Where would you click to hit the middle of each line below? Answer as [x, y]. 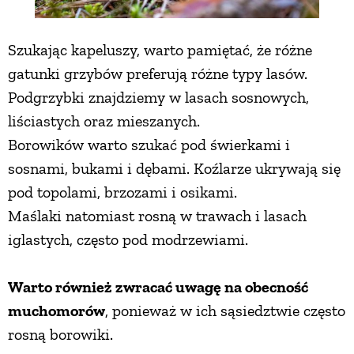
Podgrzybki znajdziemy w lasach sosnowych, [158, 97]
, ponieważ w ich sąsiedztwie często [225, 310]
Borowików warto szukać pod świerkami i [149, 144]
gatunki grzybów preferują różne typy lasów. [158, 73]
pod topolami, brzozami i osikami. [122, 192]
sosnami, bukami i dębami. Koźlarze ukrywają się [174, 168]
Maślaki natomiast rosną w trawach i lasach [157, 215]
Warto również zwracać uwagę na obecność [158, 286]
